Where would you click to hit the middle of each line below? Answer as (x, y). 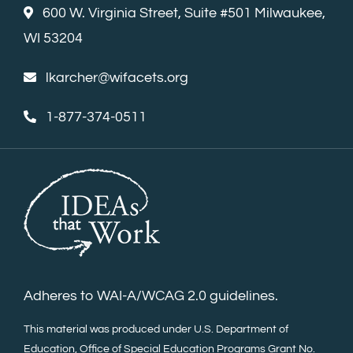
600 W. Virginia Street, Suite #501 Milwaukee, (184, 13)
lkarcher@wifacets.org (117, 78)
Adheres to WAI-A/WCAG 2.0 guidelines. (150, 296)
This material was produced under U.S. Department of (156, 330)
